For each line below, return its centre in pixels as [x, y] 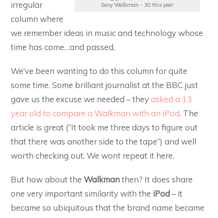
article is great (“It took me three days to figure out [104, 127]
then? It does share [157, 179]
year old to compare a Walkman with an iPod [95, 113]
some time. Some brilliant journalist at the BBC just [105, 85]
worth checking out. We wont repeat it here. [93, 155]
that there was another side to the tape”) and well [104, 141]
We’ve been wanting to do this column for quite [99, 71]
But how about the [47, 179]
